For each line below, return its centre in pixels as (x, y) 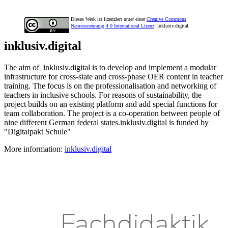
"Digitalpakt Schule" (37, 132)
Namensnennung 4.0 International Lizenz (112, 26)
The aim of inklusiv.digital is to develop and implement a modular (110, 68)
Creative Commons (166, 19)
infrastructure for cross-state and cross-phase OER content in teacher (113, 77)
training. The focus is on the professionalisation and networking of (110, 86)
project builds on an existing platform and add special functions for (111, 104)
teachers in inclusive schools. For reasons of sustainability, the (103, 95)
